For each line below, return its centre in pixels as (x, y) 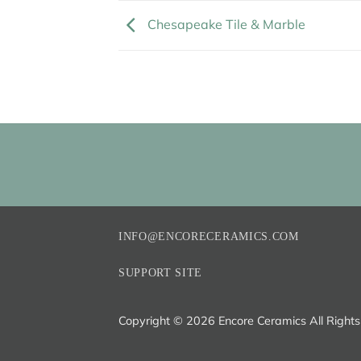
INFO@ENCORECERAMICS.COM (209, 237)
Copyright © (152, 321)
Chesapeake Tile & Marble (225, 24)
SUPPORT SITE (161, 273)
